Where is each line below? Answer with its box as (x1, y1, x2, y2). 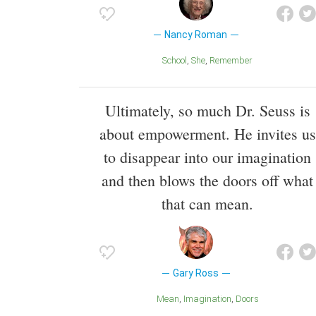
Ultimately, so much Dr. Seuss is (104, 99, 310, 121)
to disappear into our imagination (104, 146, 311, 167)
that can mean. (162, 193, 253, 214)
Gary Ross (173, 267, 219, 279)
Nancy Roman (164, 28, 228, 40)
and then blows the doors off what (102, 169, 313, 190)
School (167, 54, 187, 66)
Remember (215, 54, 253, 66)
